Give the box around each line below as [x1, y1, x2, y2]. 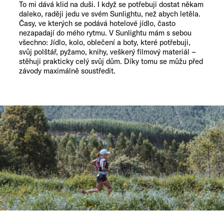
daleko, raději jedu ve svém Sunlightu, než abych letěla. [19, 9, 200, 19]
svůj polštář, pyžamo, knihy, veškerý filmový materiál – [19, 47, 196, 57]
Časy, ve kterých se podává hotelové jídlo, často [19, 18, 175, 28]
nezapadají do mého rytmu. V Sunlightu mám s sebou [19, 28, 191, 38]
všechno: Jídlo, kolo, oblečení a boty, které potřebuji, [19, 37, 190, 47]
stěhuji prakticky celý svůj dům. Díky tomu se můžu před [19, 56, 203, 66]
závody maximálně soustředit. [19, 66, 115, 76]
